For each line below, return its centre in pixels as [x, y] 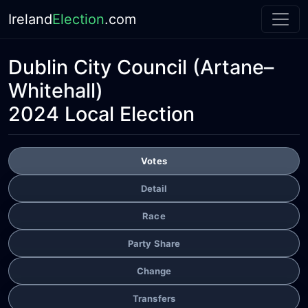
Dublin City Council [98, 67]
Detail [154, 188]
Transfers [154, 298]
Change [154, 271]
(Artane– [230, 67]
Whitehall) [56, 90]
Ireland [30, 19]
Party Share [154, 243]
